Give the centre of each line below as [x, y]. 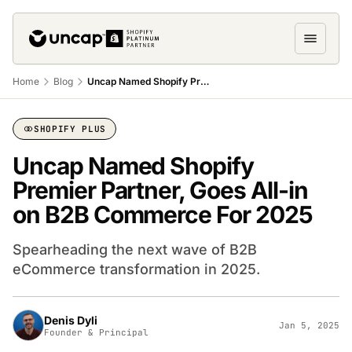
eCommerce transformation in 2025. [136, 269]
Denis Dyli [71, 320]
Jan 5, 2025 [309, 325]
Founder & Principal [96, 332]
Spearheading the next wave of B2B [135, 249]
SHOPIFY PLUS [70, 129]
